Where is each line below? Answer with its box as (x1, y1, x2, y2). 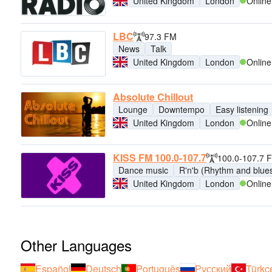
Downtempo (158, 103, 205, 115)
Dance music (118, 164, 168, 177)
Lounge (118, 103, 148, 115)
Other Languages (21, 234, 132, 256)
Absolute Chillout (113, 89, 193, 104)
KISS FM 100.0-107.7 (113, 151, 206, 165)
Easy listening (216, 103, 268, 115)
